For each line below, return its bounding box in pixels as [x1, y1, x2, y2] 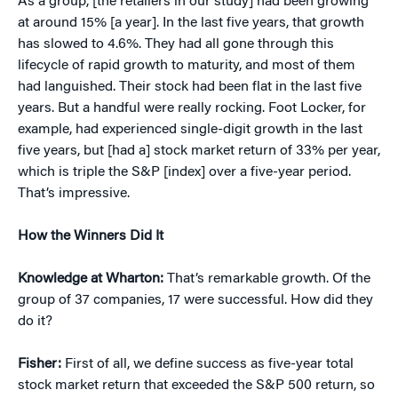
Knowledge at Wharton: [18, 271, 167, 286]
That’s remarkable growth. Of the [167, 271, 370, 286]
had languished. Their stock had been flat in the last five [18, 79, 362, 94]
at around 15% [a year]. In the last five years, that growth [18, 15, 364, 30]
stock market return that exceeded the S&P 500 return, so [18, 378, 375, 393]
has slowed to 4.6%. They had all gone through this [18, 36, 334, 52]
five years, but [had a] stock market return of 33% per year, [18, 143, 380, 158]
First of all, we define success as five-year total [65, 356, 354, 371]
